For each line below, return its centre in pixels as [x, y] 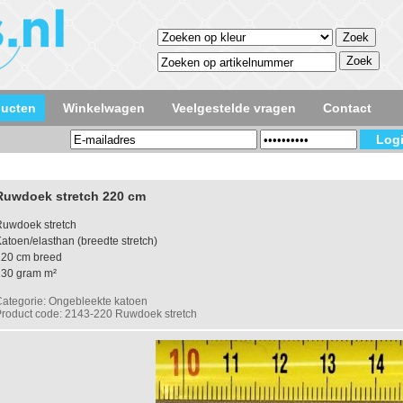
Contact [347, 108]
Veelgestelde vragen [234, 108]
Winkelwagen [104, 108]
